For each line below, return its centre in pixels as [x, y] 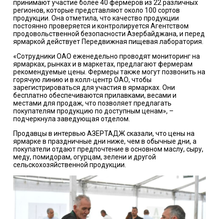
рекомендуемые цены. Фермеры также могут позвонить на [109, 72]
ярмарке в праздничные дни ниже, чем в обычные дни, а [105, 141]
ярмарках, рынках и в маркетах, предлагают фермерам [103, 64]
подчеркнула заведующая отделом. [71, 119]
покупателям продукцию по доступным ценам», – [93, 111]
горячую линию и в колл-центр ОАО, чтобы [82, 79]
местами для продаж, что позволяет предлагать [92, 103]
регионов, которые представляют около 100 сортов [96, 10]
